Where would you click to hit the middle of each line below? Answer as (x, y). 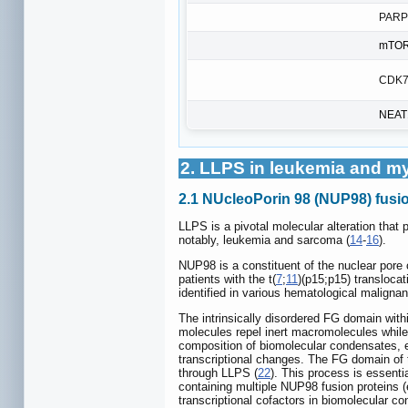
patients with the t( (227, 279)
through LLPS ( (218, 372)
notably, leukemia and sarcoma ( (264, 240)
